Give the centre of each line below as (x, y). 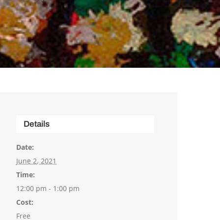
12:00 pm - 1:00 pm (48, 189)
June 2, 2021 (37, 161)
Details (37, 124)
